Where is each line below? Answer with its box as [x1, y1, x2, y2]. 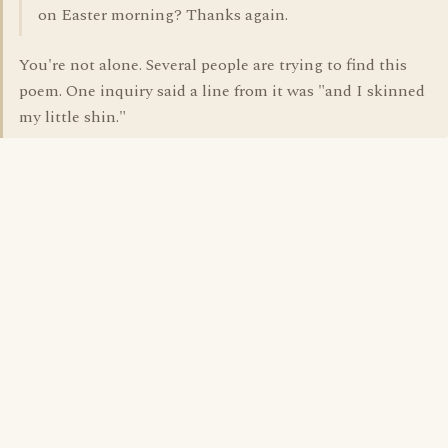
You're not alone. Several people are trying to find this [19, 53, 407, 77]
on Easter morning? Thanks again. [38, 3, 288, 27]
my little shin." [19, 105, 126, 129]
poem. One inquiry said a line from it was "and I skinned [19, 79, 425, 103]
